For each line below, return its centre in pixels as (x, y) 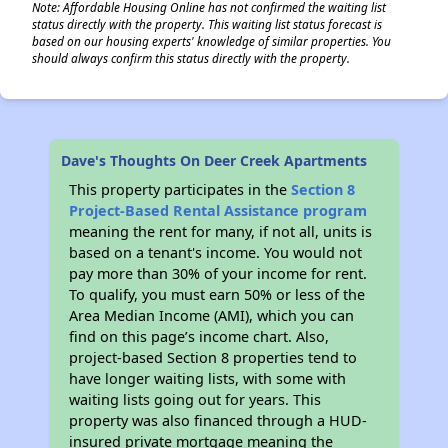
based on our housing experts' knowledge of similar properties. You (211, 41)
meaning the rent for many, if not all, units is (221, 231)
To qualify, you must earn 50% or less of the (217, 294)
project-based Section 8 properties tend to (213, 357)
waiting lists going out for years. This (195, 399)
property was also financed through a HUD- (218, 420)
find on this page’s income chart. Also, (199, 336)
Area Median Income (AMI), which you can (212, 315)
